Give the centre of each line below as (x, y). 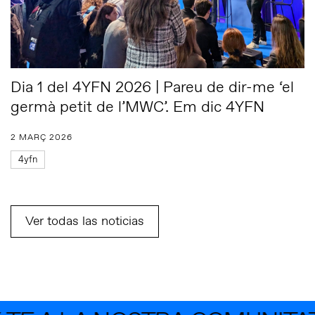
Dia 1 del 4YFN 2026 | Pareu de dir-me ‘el (152, 88)
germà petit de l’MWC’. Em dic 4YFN (137, 108)
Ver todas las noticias (85, 222)
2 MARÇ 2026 (41, 138)
